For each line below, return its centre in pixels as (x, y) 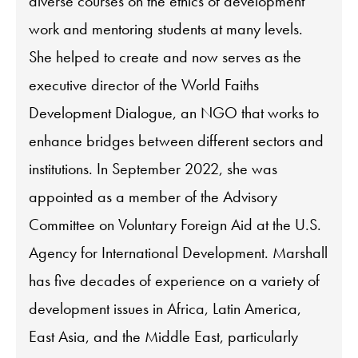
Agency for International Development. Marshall (178, 252)
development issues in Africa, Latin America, (165, 308)
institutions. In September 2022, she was (153, 168)
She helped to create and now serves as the (165, 56)
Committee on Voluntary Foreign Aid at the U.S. (175, 224)
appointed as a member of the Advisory (153, 196)
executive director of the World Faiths (144, 84)
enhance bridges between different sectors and (176, 140)
